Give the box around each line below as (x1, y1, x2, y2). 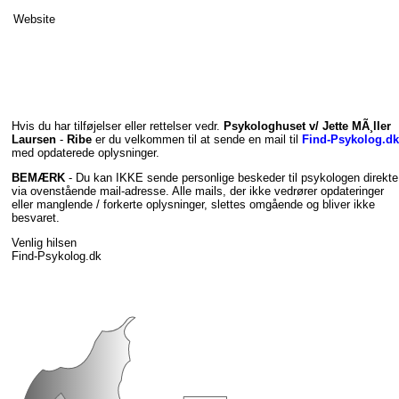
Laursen (12, 133, 56, 147)
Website (13, 12, 55, 26)
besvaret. (12, 211, 60, 225)
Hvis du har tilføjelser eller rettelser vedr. (12, 119, 224, 134)
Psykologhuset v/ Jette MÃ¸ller (224, 119, 391, 134)
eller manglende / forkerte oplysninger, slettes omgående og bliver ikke (12, 198, 375, 212)
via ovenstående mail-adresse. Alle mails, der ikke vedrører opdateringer (12, 184, 384, 199)
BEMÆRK (12, 171, 65, 185)
